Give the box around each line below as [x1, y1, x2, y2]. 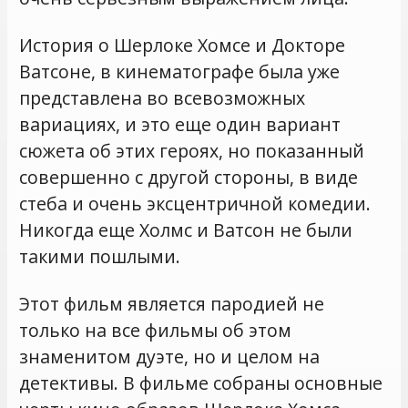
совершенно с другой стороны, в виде [19, 165, 359, 190]
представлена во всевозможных [19, 86, 306, 111]
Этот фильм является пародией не [19, 291, 325, 317]
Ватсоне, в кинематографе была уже [19, 59, 341, 85]
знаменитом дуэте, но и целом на [19, 344, 321, 370]
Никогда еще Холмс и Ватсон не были [19, 218, 353, 243]
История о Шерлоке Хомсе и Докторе [19, 33, 346, 58]
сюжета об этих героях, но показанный [19, 138, 365, 164]
